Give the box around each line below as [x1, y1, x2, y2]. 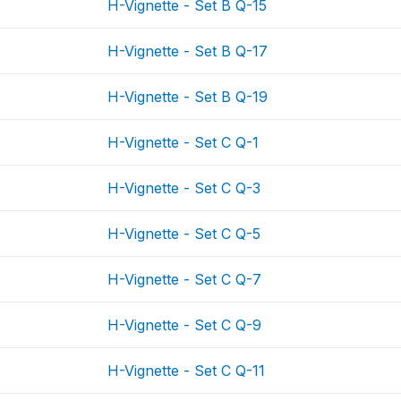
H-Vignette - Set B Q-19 [107, 88, 269, 106]
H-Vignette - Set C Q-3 [107, 179, 261, 197]
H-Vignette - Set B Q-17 [107, 42, 269, 60]
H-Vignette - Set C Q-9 [107, 316, 262, 334]
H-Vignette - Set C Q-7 [107, 270, 262, 288]
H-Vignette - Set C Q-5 [107, 225, 261, 243]
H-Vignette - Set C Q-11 [107, 362, 266, 380]
